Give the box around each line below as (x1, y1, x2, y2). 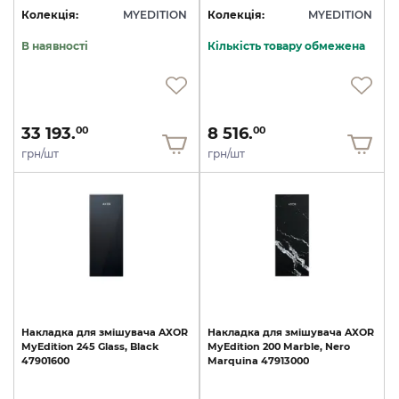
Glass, (98, 340, 127, 354)
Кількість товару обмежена (207, 39, 365, 53)
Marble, (282, 340, 322, 354)
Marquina (207, 354, 258, 368)
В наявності (21, 39, 88, 53)
